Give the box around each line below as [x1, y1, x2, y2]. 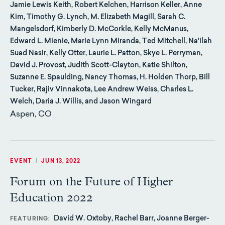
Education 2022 [10, 192, 93, 204]
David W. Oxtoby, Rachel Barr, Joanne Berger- [54, 215, 209, 222]
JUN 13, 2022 [41, 159, 80, 165]
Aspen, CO [10, 110, 52, 119]
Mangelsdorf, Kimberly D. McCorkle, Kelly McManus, [10, 26, 188, 34]
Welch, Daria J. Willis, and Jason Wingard [10, 98, 152, 106]
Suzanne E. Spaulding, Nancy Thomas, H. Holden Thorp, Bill [10, 74, 210, 82]
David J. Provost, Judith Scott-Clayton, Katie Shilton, [10, 62, 187, 70]
